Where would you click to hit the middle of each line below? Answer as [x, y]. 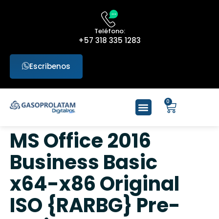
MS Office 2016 [80, 141]
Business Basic [84, 162]
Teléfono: [109, 31]
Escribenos [50, 66]
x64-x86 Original [95, 184]
